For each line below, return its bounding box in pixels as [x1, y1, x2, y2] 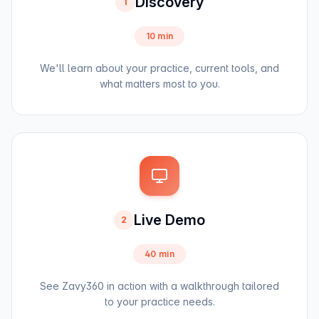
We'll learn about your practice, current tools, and [40, 62, 279, 74]
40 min [145, 249, 174, 259]
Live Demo [134, 211, 205, 229]
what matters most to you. [99, 78, 220, 90]
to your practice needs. [104, 296, 215, 308]
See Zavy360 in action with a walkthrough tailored [40, 280, 279, 292]
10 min [145, 31, 174, 41]
